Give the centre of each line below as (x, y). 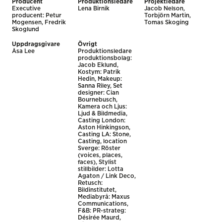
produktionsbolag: (105, 58)
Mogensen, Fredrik (39, 22)
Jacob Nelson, (164, 8)
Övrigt (88, 44)
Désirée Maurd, (100, 218)
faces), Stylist (97, 162)
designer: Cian (99, 93)
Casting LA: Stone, (105, 134)
